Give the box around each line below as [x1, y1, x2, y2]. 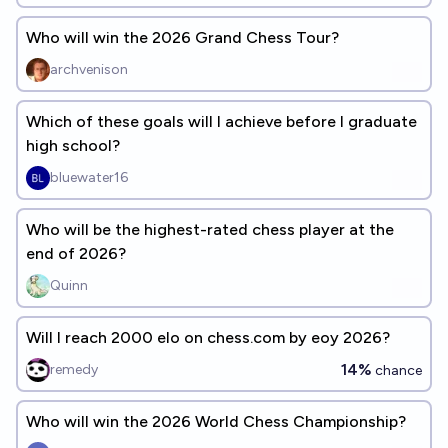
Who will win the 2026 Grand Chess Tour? [26, 27, 339, 47]
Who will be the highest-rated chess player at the [26, 219, 394, 239]
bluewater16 [50, 168, 128, 186]
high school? [26, 135, 120, 155]
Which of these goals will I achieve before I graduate [26, 111, 417, 131]
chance [372, 361, 422, 379]
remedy [50, 360, 98, 378]
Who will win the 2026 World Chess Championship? [26, 411, 406, 431]
